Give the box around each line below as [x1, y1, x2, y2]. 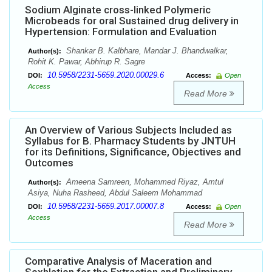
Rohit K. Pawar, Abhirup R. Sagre [28, 57, 145, 67]
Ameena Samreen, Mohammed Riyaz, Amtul [64, 177, 223, 187]
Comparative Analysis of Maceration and [25, 255, 212, 268]
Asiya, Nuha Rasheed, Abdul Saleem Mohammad [28, 188, 202, 198]
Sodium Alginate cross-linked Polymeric [25, 4, 211, 16]
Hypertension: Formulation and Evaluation [25, 25, 217, 38]
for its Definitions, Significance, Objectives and [25, 146, 241, 158]
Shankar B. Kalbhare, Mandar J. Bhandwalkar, [64, 46, 228, 56]
